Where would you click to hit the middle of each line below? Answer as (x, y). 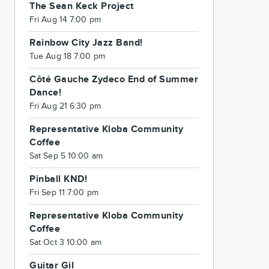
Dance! (45, 93)
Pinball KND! (58, 179)
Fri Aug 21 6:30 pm (65, 106)
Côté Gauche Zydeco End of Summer (114, 80)
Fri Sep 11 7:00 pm (64, 193)
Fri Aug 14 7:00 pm (65, 20)
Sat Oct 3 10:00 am (65, 243)
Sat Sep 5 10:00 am (66, 156)
